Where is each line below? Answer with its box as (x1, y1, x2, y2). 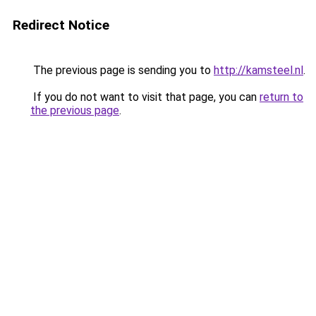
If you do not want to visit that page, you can (30, 90, 260, 104)
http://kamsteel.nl (214, 63, 303, 77)
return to (260, 90, 303, 104)
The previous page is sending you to (30, 63, 214, 77)
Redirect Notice (13, 17, 109, 33)
